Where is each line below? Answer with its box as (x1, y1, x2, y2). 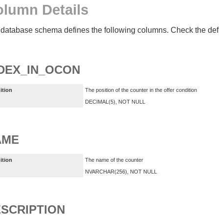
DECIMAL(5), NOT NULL (85, 99, 145, 105)
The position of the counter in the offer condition (85, 87, 197, 93)
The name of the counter (85, 156, 143, 163)
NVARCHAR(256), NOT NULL (85, 168, 157, 175)
